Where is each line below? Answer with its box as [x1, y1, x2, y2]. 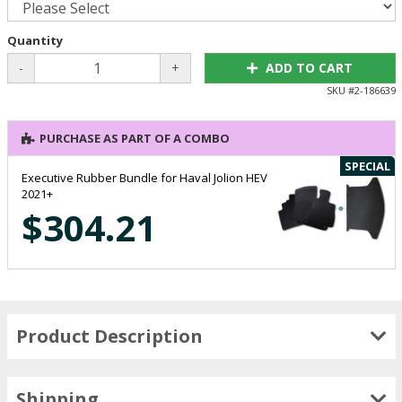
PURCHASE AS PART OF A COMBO [39, 129, 230, 146]
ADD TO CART [266, 58, 354, 76]
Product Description [15, 323, 203, 348]
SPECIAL [344, 157, 390, 174]
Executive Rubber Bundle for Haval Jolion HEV [21, 169, 267, 186]
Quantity [6, 31, 63, 48]
